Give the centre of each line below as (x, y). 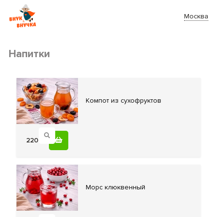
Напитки (29, 54)
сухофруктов (140, 101)
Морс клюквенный (115, 187)
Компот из (102, 101)
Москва (196, 16)
